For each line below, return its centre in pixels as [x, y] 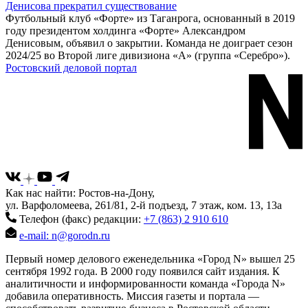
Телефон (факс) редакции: [80, 219]
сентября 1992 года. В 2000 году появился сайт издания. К [143, 271]
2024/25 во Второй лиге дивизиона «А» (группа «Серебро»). [148, 56]
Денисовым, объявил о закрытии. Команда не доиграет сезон [149, 43]
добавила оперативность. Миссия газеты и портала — [132, 296]
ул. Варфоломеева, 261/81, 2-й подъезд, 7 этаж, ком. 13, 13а [144, 205]
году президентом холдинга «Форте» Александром [125, 31]
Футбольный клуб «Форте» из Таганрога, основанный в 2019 [150, 19]
